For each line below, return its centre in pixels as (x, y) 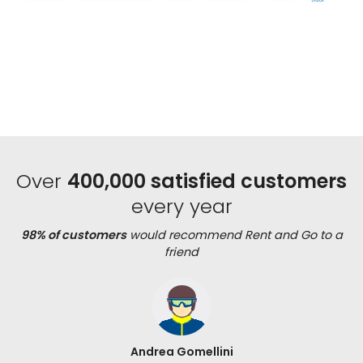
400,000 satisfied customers (207, 181)
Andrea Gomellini (181, 352)
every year (181, 207)
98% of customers (73, 235)
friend (181, 252)
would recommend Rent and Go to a (234, 235)
